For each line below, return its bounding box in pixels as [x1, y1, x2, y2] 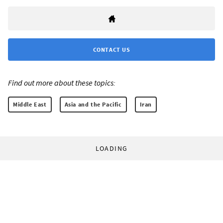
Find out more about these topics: [8, 78, 115, 88]
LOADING [95, 144, 128, 153]
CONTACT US [93, 46, 130, 54]
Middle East [13, 101, 47, 109]
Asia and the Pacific [64, 101, 122, 109]
